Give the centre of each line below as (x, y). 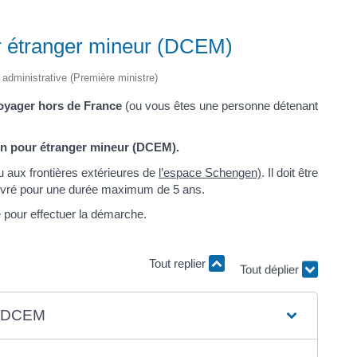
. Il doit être (290, 172)
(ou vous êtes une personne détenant (220, 105)
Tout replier (179, 264)
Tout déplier (271, 266)
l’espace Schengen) (210, 172)
